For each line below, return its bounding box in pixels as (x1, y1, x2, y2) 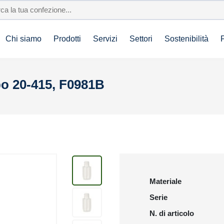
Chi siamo (5, 34, 41, 43)
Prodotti (53, 34, 81, 43)
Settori (129, 34, 152, 43)
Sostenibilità (164, 34, 208, 43)
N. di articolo (149, 209, 194, 217)
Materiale (149, 177, 181, 185)
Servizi (93, 34, 117, 43)
